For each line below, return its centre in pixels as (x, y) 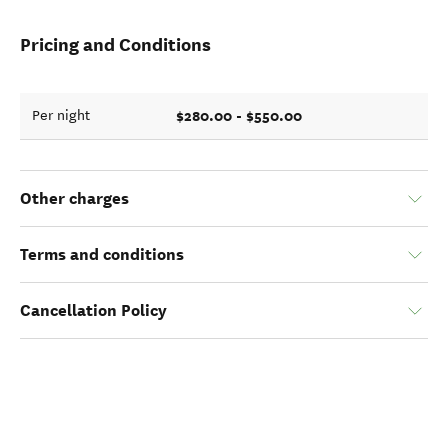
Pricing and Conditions (115, 44)
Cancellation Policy (93, 310)
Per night (61, 115)
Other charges (74, 198)
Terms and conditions (102, 254)
